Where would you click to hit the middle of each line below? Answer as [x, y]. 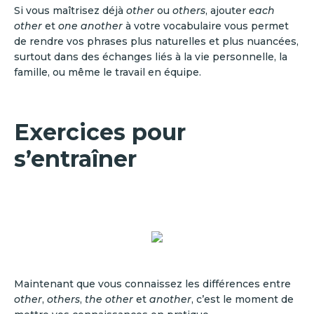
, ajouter [227, 11]
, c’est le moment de [243, 299]
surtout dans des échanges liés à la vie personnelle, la [151, 57]
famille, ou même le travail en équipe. [108, 72]
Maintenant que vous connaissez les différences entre [152, 284]
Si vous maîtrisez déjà [70, 11]
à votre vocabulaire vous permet [206, 26]
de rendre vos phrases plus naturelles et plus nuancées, [156, 41]
